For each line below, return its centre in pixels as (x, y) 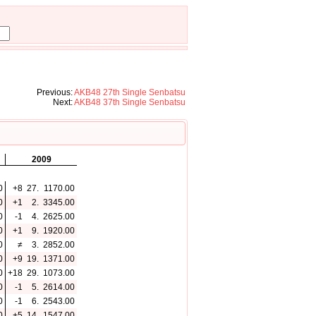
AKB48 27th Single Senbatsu (130, 92)
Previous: (55, 92)
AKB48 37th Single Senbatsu (130, 102)
